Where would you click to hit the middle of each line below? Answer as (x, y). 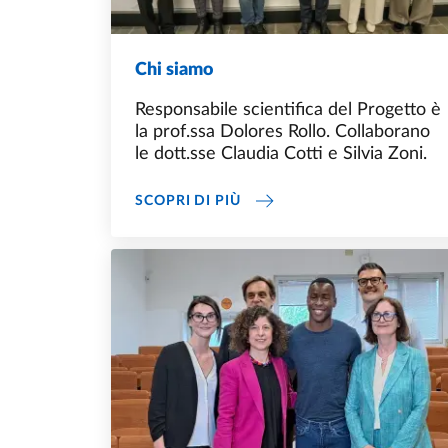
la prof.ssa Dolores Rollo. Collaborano (282, 132)
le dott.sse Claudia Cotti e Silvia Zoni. (281, 154)
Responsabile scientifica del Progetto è (288, 110)
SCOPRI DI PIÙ (188, 200)
